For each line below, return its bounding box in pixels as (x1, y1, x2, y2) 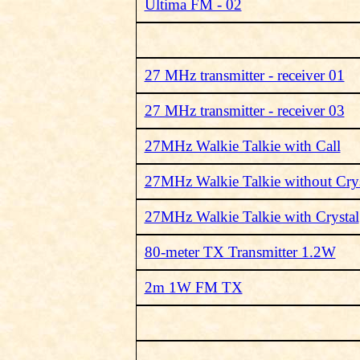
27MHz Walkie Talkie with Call (144, 137, 341, 154)
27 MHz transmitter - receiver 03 (144, 102, 345, 119)
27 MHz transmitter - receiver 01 (144, 67, 345, 84)
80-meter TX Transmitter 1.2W (144, 243, 336, 260)
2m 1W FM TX (144, 279, 243, 296)
